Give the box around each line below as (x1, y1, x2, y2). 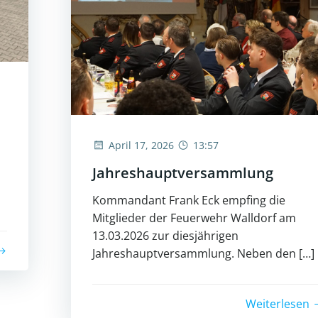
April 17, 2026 (109, 138, 174, 152)
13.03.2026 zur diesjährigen (92, 227, 238, 243)
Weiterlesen (246, 295, 309, 312)
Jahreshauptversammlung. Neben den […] (92, 245, 314, 261)
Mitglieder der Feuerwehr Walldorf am (92, 209, 296, 226)
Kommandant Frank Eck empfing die (92, 192, 285, 208)
